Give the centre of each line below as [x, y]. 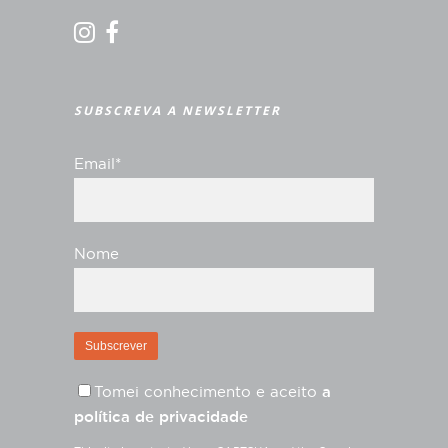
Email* [97, 164]
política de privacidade [161, 417]
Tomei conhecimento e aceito [208, 392]
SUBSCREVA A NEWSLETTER [177, 110]
